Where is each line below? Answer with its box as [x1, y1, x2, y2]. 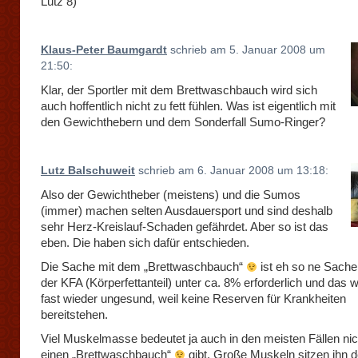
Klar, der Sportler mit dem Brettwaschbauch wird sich [41, 83, 317, 97]
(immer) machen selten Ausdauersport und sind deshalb [41, 204, 332, 217]
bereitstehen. [41, 308, 108, 321]
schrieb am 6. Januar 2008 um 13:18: [135, 165, 328, 177]
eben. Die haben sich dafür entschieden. [41, 236, 249, 249]
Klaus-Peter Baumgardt [41, 44, 167, 56]
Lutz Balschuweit [41, 165, 135, 177]
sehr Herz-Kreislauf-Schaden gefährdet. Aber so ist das [41, 220, 328, 233]
